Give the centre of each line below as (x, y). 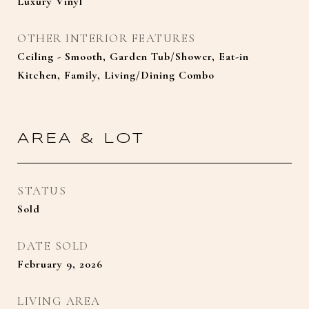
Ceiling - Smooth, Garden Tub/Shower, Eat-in (133, 57)
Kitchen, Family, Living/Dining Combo (116, 75)
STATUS (42, 191)
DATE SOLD (53, 246)
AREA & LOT (81, 139)
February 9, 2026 (60, 264)
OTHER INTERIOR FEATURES (107, 38)
